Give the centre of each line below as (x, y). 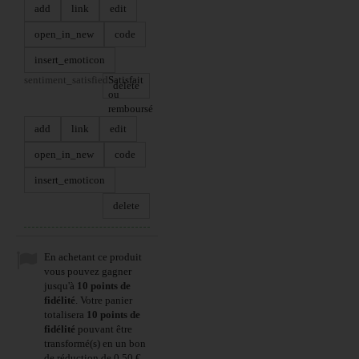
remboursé (131, 109)
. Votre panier (104, 300)
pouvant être (104, 329)
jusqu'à (61, 286)
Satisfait (126, 80)
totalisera (65, 315)
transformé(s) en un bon (95, 343)
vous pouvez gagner (88, 271)
